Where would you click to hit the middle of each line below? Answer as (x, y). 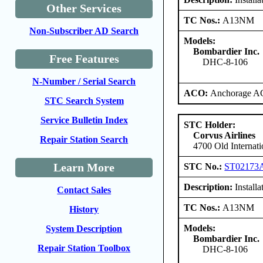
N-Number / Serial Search (84, 81)
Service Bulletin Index (84, 120)
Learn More (84, 167)
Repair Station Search (84, 139)
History (84, 209)
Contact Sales (84, 190)
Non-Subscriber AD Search (84, 31)
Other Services (84, 8)
